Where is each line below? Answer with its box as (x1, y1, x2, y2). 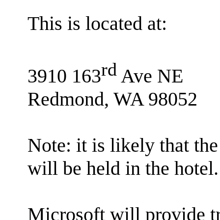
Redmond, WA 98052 (27, 87, 197, 110)
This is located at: (27, 12, 167, 35)
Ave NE (117, 64, 183, 87)
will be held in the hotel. (27, 157, 219, 179)
